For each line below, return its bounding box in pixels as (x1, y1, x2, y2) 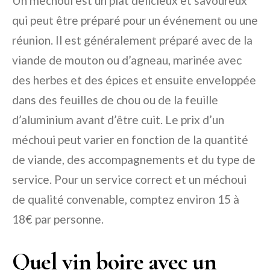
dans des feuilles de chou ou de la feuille (12, 93, 218, 107)
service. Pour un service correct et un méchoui (12, 172, 246, 186)
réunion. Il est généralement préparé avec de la (12, 33, 253, 47)
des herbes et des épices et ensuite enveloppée (12, 73, 256, 87)
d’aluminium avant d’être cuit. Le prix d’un (12, 113, 224, 127)
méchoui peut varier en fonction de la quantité (12, 133, 248, 146)
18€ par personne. (12, 212, 104, 226)
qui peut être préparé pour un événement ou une (12, 13, 258, 27)
